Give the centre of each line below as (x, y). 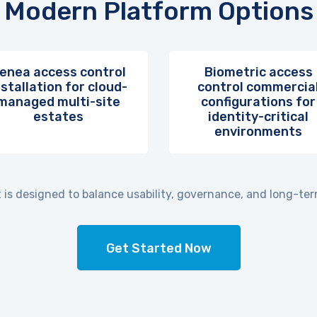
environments (259, 132)
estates (59, 117)
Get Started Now (158, 248)
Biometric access (258, 72)
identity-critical (259, 117)
